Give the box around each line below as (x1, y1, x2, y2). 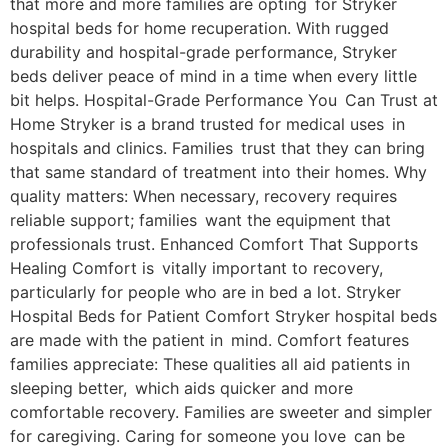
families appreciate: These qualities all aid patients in (10, 354, 410, 374)
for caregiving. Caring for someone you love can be (10, 426, 405, 446)
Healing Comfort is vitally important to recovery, (10, 258, 383, 278)
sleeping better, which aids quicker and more (10, 378, 353, 398)
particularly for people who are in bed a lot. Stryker (10, 282, 401, 302)
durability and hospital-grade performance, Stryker (10, 42, 405, 62)
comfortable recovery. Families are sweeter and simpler (10, 402, 432, 422)
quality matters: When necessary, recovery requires (10, 186, 397, 206)
